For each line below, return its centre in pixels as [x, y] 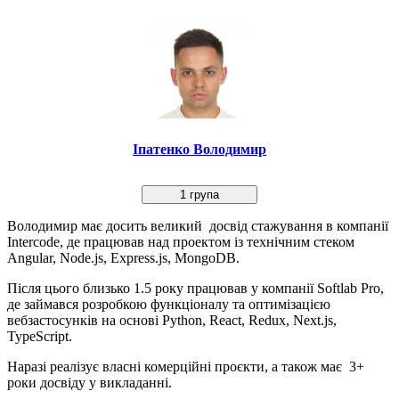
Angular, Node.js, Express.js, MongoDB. [123, 257]
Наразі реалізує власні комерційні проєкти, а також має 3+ [186, 366]
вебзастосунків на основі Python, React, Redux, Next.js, [172, 320]
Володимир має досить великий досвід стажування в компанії [198, 225]
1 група [199, 194]
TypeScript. [40, 336]
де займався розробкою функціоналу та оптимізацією [169, 304]
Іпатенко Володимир [199, 149]
